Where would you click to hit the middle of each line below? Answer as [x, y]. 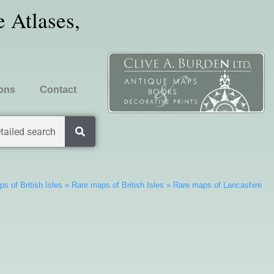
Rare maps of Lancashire [217, 185]
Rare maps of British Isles [117, 185]
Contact [58, 90]
